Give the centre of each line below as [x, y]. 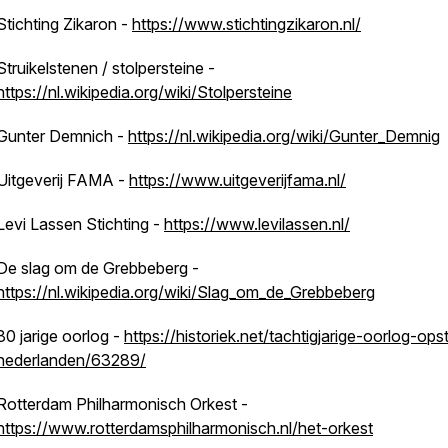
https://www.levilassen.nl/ [257, 224]
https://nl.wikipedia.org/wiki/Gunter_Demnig [284, 136]
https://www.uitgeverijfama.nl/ [237, 180]
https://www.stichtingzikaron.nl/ [246, 24]
